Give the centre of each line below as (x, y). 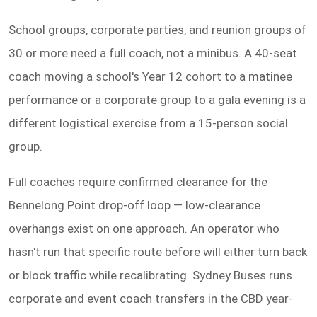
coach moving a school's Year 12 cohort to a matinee (150, 76)
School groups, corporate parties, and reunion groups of (157, 29)
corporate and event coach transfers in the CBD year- (151, 298)
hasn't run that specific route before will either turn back (158, 252)
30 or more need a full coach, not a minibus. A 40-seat (153, 53)
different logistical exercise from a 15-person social (148, 123)
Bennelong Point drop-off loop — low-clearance (134, 205)
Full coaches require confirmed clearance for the (138, 181)
